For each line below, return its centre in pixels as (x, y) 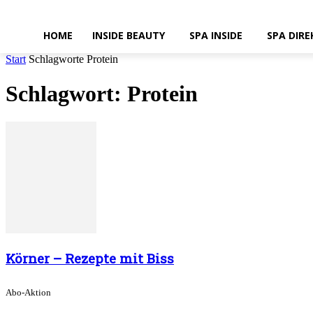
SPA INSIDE (216, 35)
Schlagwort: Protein (102, 93)
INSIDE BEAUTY (129, 35)
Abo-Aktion (28, 293)
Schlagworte (56, 59)
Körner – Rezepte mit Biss (90, 258)
